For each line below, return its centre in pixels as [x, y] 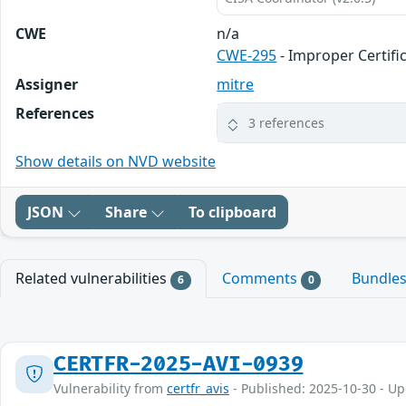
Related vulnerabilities [93, 279]
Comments [261, 279]
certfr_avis [198, 388]
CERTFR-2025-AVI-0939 [179, 364]
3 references [287, 123]
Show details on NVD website [116, 162]
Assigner [47, 85]
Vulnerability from [110, 388]
